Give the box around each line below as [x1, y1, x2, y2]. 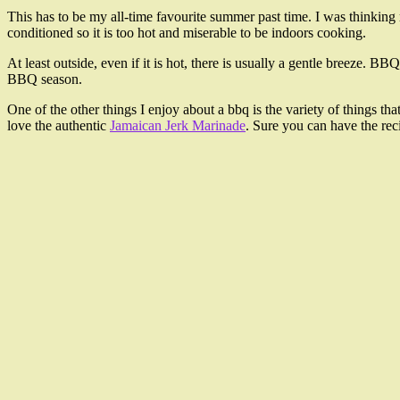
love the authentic [7, 118, 110, 134]
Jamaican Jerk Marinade [110, 118, 246, 134]
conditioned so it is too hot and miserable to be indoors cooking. [7, 25, 366, 41]
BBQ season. [7, 71, 82, 87]
